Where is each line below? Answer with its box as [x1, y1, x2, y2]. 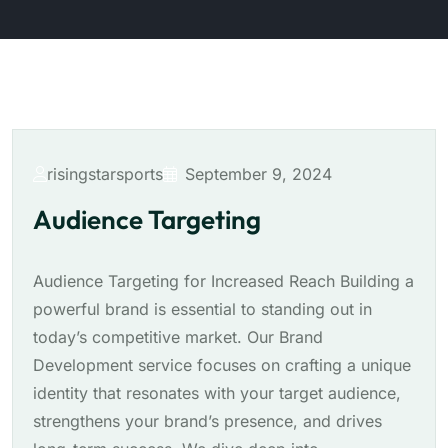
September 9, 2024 [185, 164, 332, 185]
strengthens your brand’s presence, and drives [33, 411, 382, 432]
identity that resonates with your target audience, [33, 383, 401, 404]
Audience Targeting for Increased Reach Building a [33, 271, 414, 292]
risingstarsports [47, 164, 163, 185]
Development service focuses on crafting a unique [33, 355, 411, 376]
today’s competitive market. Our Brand [33, 327, 323, 348]
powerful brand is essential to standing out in [33, 299, 372, 320]
